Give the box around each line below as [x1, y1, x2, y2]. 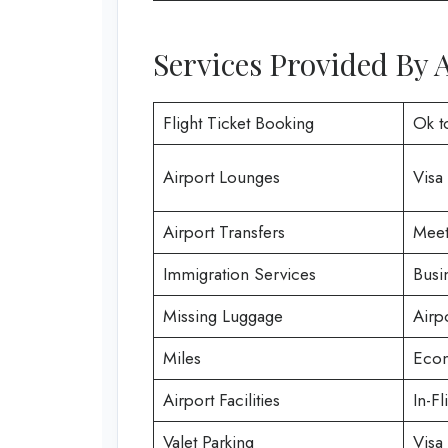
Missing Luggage [162, 304, 283, 329]
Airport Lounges [162, 165, 280, 190]
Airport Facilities [162, 388, 280, 413]
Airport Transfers [162, 220, 285, 245]
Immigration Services [162, 262, 316, 287]
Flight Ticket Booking [162, 111, 314, 136]
